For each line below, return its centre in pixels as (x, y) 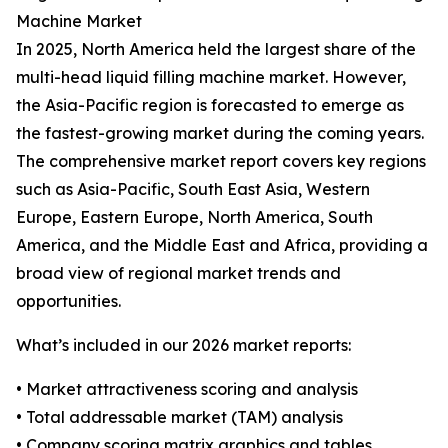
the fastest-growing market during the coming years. (220, 133)
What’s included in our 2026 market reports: (183, 345)
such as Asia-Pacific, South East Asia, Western (193, 189)
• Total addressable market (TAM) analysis (179, 417)
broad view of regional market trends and (178, 273)
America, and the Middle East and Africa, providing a (222, 245)
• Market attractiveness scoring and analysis (187, 389)
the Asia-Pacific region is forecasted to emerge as (210, 105)
